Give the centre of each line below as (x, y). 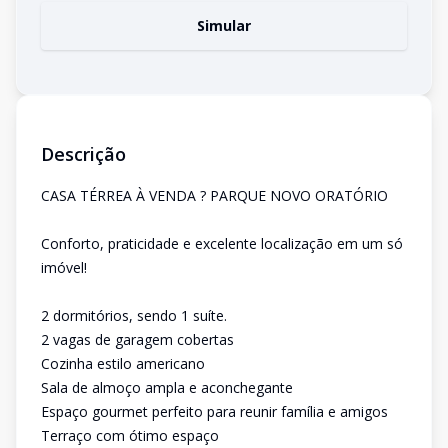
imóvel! (64, 267)
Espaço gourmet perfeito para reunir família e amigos (214, 411)
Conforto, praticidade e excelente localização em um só (222, 243)
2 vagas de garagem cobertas (137, 339)
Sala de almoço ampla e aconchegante (167, 387)
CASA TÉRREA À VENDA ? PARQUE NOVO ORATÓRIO (214, 195)
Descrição (83, 154)
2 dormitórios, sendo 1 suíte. (134, 315)
